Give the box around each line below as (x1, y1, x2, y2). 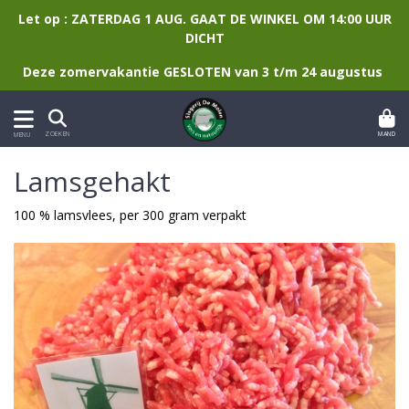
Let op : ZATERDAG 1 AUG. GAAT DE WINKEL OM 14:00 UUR (17, 10, 392, 27)
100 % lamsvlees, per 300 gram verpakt (14, 206, 246, 224)
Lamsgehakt (14, 163, 171, 200)
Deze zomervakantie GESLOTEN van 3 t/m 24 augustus (23, 63, 386, 80)
